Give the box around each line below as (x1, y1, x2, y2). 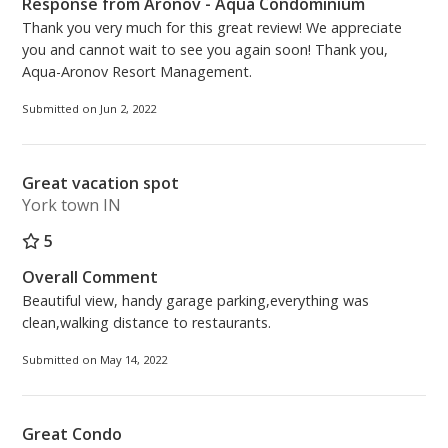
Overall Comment (22, 266, 159, 289)
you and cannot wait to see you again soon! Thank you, (22, 40, 389, 60)
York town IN (22, 194, 122, 217)
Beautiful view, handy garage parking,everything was (22, 291, 370, 311)
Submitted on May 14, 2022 (22, 352, 168, 368)
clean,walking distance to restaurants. (22, 313, 272, 333)
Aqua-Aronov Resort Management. (22, 62, 253, 82)
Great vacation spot (22, 172, 180, 195)
